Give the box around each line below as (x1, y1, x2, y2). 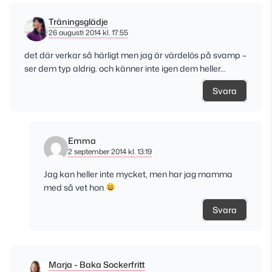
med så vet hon (44, 182, 106, 193)
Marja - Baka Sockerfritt (49, 259, 145, 270)
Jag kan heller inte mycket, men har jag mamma (44, 168, 233, 180)
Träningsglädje (49, 16, 108, 27)
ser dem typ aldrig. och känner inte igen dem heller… (24, 63, 226, 74)
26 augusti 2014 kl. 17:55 (49, 27, 128, 38)
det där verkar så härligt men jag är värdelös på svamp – (24, 49, 246, 61)
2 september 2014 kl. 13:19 (68, 146, 152, 157)
